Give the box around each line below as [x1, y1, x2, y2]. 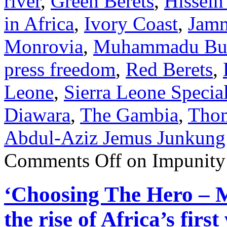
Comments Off [4, 149, 122, 172]
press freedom [4, 58, 116, 81]
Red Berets [126, 58, 213, 81]
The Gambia [80, 104, 178, 126]
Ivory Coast [84, 13, 178, 35]
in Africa [4, 13, 74, 35]
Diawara [4, 104, 70, 126]
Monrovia [4, 35, 83, 58]
